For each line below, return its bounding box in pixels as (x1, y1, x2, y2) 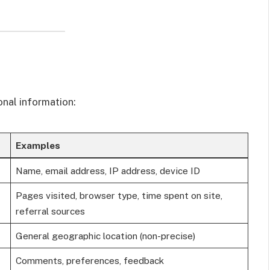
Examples (15, 139, 60, 151)
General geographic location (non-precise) (15, 230, 195, 241)
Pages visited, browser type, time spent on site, (15, 189, 222, 201)
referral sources (15, 205, 85, 216)
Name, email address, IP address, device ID (15, 165, 200, 176)
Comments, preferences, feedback (15, 254, 164, 266)
